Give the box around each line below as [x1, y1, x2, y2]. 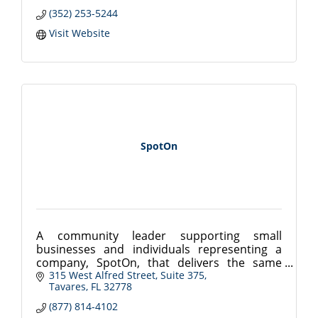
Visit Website [48, 26, 110, 40]
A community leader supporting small [36, 227, 282, 243]
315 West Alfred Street [48, 268, 155, 283]
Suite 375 [160, 268, 204, 283]
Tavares [48, 280, 86, 294]
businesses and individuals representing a [36, 241, 282, 257]
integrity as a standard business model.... [36, 268, 282, 284]
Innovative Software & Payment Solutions [36, 281, 257, 297]
